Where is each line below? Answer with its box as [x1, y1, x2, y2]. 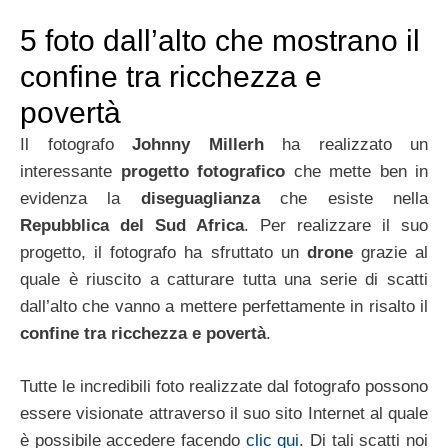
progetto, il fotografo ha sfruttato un [20, 243, 307, 262]
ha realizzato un [263, 135, 428, 154]
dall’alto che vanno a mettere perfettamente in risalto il [20, 297, 428, 316]
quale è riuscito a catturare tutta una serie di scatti [20, 270, 428, 289]
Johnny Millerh [132, 135, 264, 154]
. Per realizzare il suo [244, 216, 428, 235]
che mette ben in [285, 162, 428, 181]
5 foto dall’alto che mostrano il [20, 24, 420, 57]
